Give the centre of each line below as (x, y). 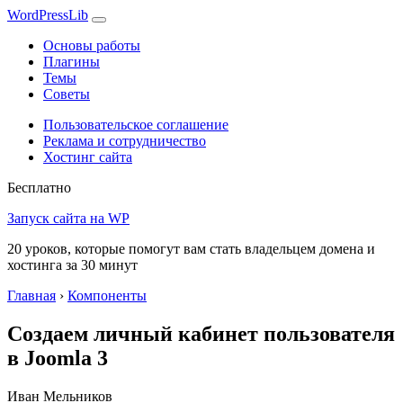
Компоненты (107, 296)
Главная (31, 296)
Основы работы (92, 45)
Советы (67, 94)
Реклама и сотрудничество (125, 141)
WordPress (38, 15)
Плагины (72, 62)
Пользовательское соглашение (136, 125)
